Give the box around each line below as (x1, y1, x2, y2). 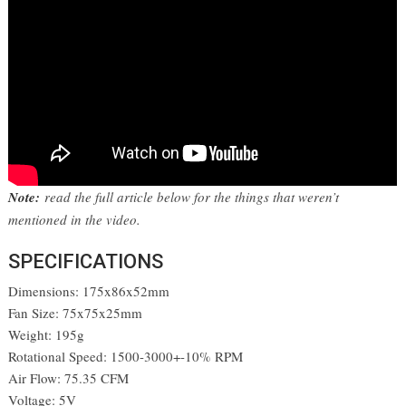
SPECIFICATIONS (8, 249, 164, 273)
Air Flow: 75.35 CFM (8, 368, 130, 387)
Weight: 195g (8, 324, 85, 343)
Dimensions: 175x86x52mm (8, 281, 170, 300)
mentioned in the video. (8, 209, 146, 228)
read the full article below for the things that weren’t (40, 187, 340, 206)
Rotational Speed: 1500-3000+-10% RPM (8, 346, 244, 365)
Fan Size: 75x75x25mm (8, 303, 143, 322)
